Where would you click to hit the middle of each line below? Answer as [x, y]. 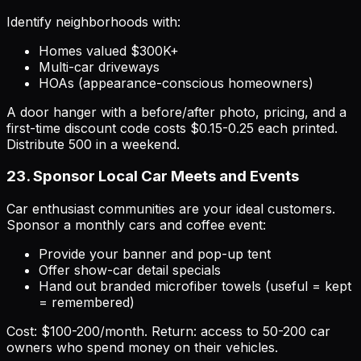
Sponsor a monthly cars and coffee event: [136, 225]
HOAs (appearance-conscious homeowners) [176, 83]
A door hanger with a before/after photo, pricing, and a [176, 112]
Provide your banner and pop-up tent [155, 254]
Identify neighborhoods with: [93, 21]
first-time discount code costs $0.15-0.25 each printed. [172, 128]
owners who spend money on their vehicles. [142, 348]
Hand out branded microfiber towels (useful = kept [195, 286]
